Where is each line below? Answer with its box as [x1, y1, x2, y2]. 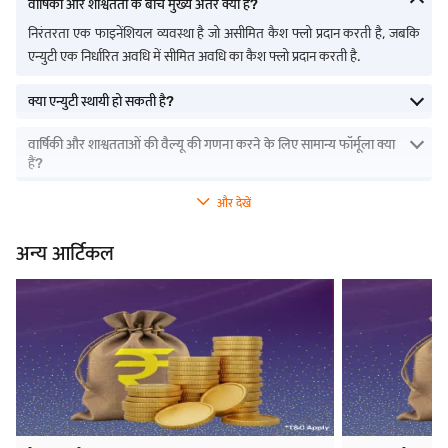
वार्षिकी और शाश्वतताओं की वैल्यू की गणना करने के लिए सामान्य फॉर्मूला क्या [28, 136, 395, 153]
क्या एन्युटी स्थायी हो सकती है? [28, 93, 174, 110]
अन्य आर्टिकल [16, 241, 114, 265]
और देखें [217, 196, 251, 210]
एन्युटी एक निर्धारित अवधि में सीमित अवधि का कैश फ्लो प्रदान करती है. [28, 48, 361, 65]
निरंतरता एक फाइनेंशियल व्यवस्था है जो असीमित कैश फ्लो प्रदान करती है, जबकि [28, 25, 420, 42]
